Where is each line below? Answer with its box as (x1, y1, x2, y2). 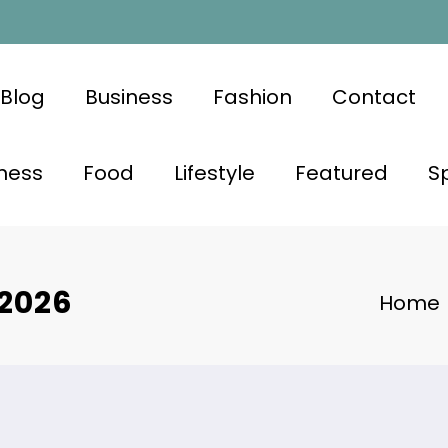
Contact (331, 82, 416, 111)
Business (84, 82, 173, 111)
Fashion (212, 82, 292, 111)
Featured (294, 158, 388, 187)
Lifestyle (173, 158, 255, 187)
